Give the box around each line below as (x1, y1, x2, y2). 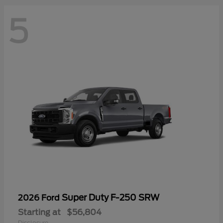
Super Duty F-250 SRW (62, 193, 159, 203)
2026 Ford (18, 193, 62, 203)
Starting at (18, 208, 61, 218)
